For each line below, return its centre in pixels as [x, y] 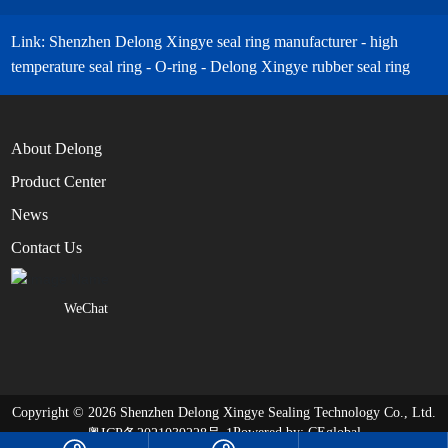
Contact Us [47, 247]
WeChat [86, 308]
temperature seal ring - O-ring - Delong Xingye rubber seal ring [211, 66]
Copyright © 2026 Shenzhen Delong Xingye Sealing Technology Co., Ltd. [224, 412]
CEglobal [334, 433]
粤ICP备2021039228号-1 [160, 433]
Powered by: [270, 433]
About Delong [57, 148]
